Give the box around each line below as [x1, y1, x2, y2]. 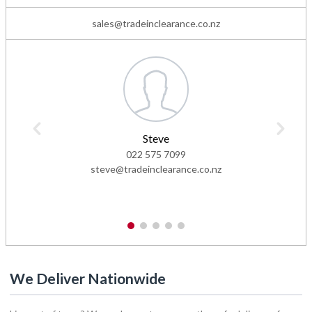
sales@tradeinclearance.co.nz [92, 17, 220, 30]
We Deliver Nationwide [10, 270, 166, 288]
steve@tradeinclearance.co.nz [91, 163, 221, 175]
